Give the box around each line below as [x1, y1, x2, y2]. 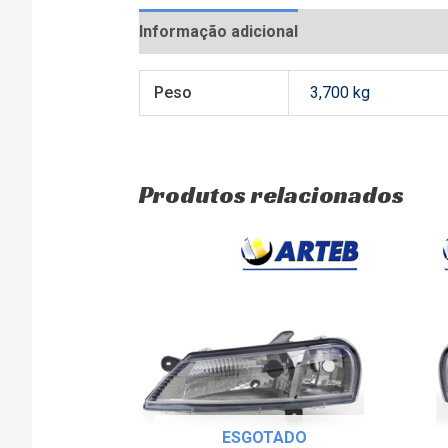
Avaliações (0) [317, 21, 427, 41]
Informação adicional [138, 21, 298, 41]
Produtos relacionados [138, 179, 404, 210]
